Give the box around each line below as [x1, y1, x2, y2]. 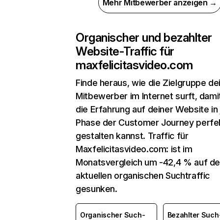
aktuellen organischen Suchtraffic [76, 170, 210, 181]
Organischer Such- [80, 211, 145, 219]
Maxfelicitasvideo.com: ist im [76, 144, 192, 154]
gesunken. [76, 184, 117, 194]
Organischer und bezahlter [76, 30, 213, 45]
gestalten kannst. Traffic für [76, 131, 189, 141]
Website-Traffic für [76, 44, 174, 58]
